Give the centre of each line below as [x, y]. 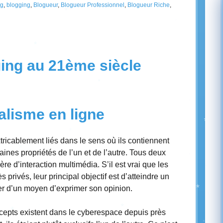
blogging [18, 5]
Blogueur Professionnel [93, 5]
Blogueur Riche [149, 5]
